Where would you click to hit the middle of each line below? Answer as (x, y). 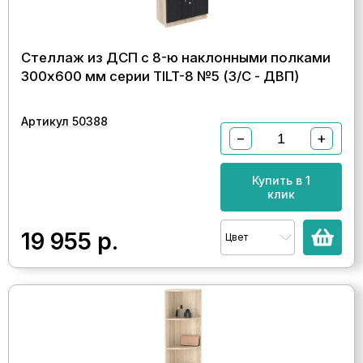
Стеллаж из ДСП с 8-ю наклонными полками (176, 58)
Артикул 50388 (64, 121)
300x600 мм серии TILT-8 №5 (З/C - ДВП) (160, 76)
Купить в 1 (281, 180)
